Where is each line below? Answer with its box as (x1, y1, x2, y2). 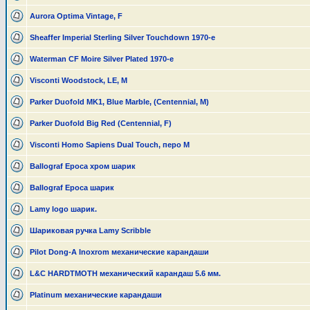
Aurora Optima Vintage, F (30, 12, 122, 20)
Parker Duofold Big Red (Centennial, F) (30, 119, 172, 127)
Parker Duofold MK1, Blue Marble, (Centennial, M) (30, 98, 209, 106)
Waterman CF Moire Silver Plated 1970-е (30, 55, 174, 63)
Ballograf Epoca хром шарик (30, 162, 136, 170)
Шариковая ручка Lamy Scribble (30, 226, 151, 235)
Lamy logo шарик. (30, 205, 97, 213)
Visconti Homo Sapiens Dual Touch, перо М (30, 140, 190, 149)
